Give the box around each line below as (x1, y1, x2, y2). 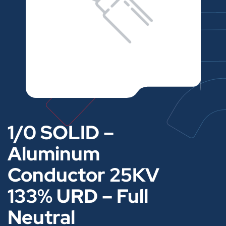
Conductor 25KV (8, 162, 159, 188)
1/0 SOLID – (8, 120, 114, 145)
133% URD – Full (8, 183, 148, 209)
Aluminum (8, 141, 100, 166)
